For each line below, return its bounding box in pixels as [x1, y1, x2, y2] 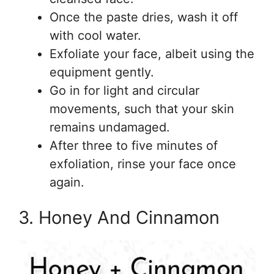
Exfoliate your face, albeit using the [50, 46, 254, 62]
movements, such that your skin [50, 102, 234, 117]
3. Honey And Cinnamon [18, 206, 220, 228]
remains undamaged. [50, 120, 170, 135]
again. [50, 175, 84, 190]
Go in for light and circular [50, 83, 199, 98]
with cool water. [50, 28, 141, 43]
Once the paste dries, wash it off [50, 10, 238, 25]
